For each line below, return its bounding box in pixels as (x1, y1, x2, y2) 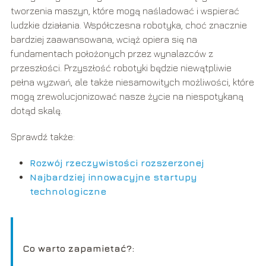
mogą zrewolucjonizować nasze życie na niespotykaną (10, 91, 243, 102)
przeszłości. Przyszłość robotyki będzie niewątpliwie (10, 62, 232, 74)
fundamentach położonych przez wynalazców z (10, 48, 213, 59)
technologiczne (29, 186, 106, 197)
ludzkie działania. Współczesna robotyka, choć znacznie (10, 20, 247, 31)
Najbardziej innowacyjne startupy (29, 172, 197, 183)
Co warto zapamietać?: (22, 243, 134, 254)
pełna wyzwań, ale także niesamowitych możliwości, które (10, 77, 254, 88)
